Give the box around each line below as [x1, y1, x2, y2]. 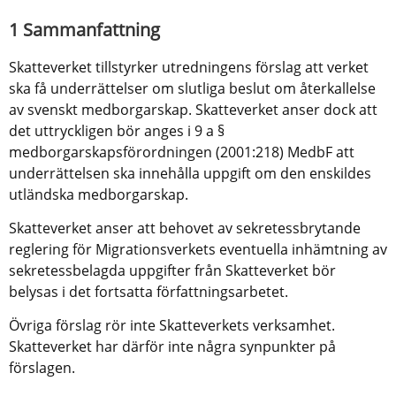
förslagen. [9, 357, 75, 377]
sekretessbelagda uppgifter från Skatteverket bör [9, 260, 336, 280]
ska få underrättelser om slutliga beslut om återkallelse [9, 78, 376, 98]
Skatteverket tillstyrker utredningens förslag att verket [9, 57, 369, 77]
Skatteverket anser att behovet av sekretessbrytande [9, 217, 361, 238]
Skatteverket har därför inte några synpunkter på [9, 336, 336, 356]
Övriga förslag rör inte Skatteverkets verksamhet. [9, 315, 335, 335]
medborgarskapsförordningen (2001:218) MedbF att [9, 141, 354, 162]
